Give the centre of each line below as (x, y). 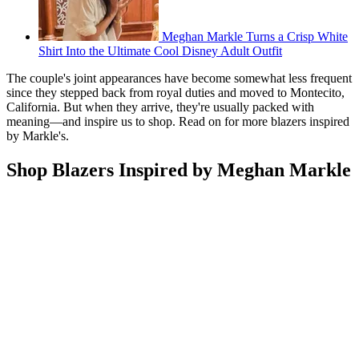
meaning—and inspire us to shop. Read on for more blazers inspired (178, 121)
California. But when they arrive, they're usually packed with (160, 107)
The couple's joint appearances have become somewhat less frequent (179, 78)
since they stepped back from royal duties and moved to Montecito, (175, 92)
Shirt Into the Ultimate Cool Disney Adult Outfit (160, 50)
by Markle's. (38, 135)
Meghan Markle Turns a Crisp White (255, 36)
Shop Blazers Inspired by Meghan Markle (179, 169)
